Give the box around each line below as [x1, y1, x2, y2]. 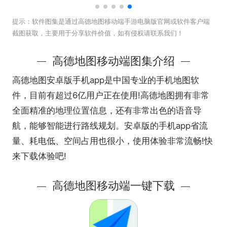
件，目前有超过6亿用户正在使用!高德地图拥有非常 [12, 90, 209, 100]
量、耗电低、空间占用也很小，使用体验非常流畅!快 [12, 135, 213, 146]
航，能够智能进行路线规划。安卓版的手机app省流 [12, 120, 208, 131]
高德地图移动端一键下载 [52, 179, 175, 193]
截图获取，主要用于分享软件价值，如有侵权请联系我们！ [12, 28, 183, 37]
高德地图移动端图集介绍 [52, 54, 175, 67]
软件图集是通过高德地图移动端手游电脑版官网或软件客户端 [31, 17, 210, 25]
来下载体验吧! [12, 150, 66, 161]
